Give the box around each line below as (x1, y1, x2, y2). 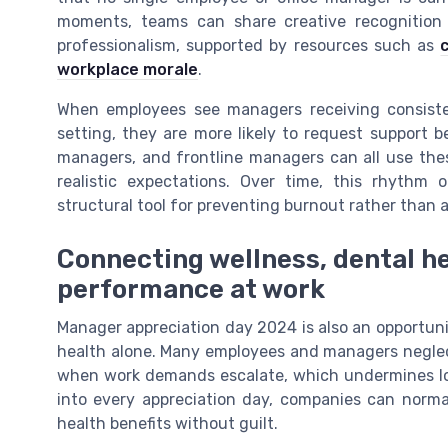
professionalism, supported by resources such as (57, 35, 441, 55)
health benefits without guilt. (57, 414, 278, 434)
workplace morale (57, 59, 198, 79)
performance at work (57, 274, 325, 305)
